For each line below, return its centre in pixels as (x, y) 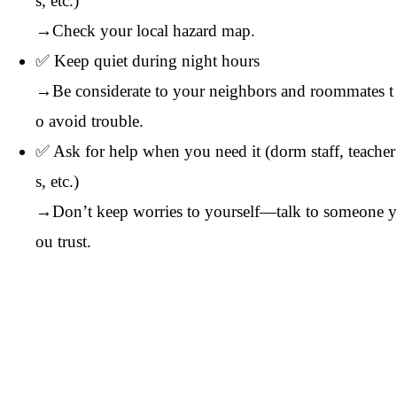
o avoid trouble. (90, 121)
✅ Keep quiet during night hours (148, 60)
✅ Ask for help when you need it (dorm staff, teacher (215, 151)
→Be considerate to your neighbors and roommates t (214, 90)
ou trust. (63, 241)
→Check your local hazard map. (145, 30)
